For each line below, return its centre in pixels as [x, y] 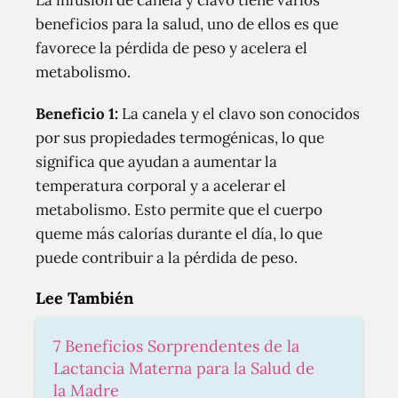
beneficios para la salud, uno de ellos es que [187, 24]
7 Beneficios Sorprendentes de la [176, 346]
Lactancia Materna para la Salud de [184, 368]
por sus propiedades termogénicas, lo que [180, 138]
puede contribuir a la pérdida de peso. [167, 258]
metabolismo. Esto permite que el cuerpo [179, 210]
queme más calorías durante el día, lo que [179, 234]
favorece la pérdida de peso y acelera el [171, 48]
